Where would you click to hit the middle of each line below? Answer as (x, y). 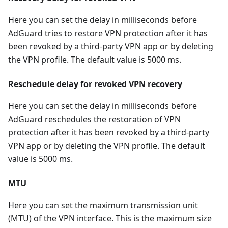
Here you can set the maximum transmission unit (103, 205)
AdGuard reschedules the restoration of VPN (94, 119)
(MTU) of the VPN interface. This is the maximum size (110, 218)
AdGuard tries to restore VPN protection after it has (108, 33)
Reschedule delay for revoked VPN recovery (95, 84)
